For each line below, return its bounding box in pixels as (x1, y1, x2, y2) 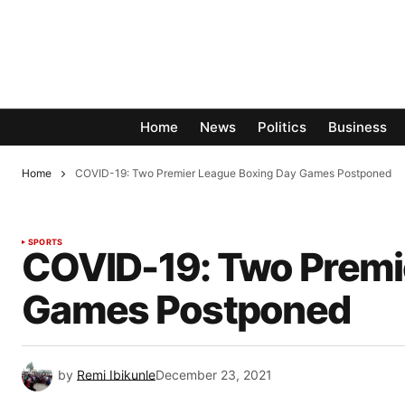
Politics (258, 118, 306, 137)
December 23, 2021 (155, 367, 272, 383)
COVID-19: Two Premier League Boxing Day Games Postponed (75, 166, 391, 180)
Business (328, 118, 387, 137)
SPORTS (28, 237, 63, 248)
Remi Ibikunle (77, 367, 155, 383)
